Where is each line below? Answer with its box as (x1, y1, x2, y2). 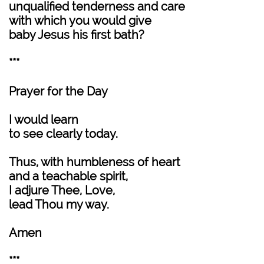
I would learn (9, 113, 78, 127)
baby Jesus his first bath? (9, 28, 144, 42)
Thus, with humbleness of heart (9, 155, 180, 169)
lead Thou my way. (9, 197, 109, 212)
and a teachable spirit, (9, 169, 128, 183)
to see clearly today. (9, 127, 118, 141)
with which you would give (9, 14, 151, 28)
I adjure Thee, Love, (9, 183, 115, 197)
